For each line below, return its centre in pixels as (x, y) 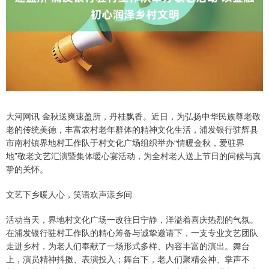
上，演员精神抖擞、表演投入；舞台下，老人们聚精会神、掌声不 (128, 259)
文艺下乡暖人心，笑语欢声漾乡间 (69, 194)
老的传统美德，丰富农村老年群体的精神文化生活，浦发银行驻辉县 (132, 129)
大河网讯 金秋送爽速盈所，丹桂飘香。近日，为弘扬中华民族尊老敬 (133, 116)
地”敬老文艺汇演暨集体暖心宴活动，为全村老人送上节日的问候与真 (134, 156)
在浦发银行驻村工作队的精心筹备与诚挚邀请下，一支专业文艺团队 (132, 233)
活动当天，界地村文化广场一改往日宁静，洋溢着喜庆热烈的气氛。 (132, 219)
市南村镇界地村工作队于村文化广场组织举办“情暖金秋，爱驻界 (125, 143)
